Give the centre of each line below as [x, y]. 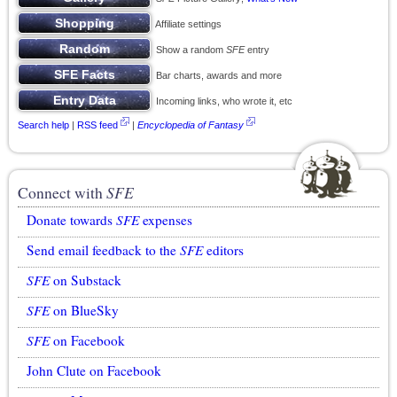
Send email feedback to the [103, 250]
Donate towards [71, 220]
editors [223, 250]
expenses [166, 220]
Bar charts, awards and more [216, 75]
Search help [43, 125]
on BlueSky [84, 311]
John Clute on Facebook [94, 371]
